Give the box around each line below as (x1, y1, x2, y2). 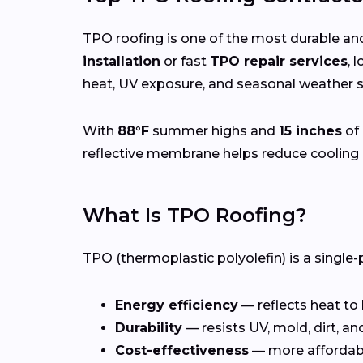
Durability (115, 320, 182, 336)
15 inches (279, 123, 342, 139)
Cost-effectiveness (115, 343, 249, 359)
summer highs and (149, 123, 279, 139)
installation (83, 53, 160, 70)
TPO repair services (210, 53, 348, 70)
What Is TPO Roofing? (83, 203, 306, 228)
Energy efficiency (115, 297, 238, 314)
